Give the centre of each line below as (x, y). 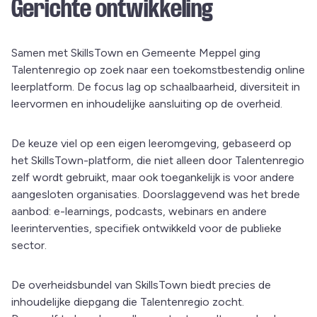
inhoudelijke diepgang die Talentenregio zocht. (128, 302)
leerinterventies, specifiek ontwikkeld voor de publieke (146, 229)
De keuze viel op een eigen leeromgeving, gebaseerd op (151, 144)
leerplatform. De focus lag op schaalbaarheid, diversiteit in (156, 87)
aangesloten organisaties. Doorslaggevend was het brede (156, 195)
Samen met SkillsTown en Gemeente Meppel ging (136, 53)
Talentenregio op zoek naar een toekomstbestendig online (158, 70)
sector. (29, 246)
